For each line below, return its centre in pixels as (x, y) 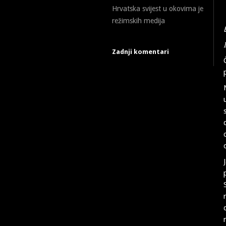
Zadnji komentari (140, 52)
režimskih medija (138, 21)
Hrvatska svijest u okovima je (158, 9)
